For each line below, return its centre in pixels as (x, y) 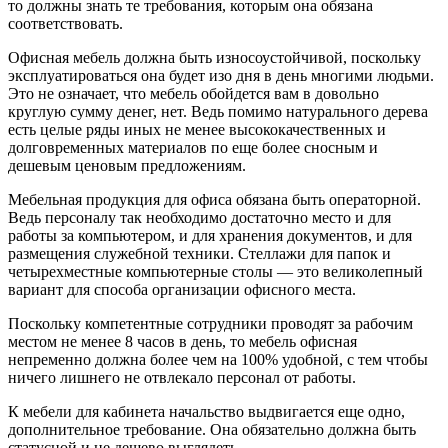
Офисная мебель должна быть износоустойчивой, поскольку (214, 57)
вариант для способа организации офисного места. (182, 289)
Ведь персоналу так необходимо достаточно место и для (199, 217)
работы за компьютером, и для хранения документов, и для (210, 235)
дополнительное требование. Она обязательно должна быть (212, 429)
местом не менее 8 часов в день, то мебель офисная (182, 341)
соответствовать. (65, 23)
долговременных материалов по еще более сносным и (193, 147)
